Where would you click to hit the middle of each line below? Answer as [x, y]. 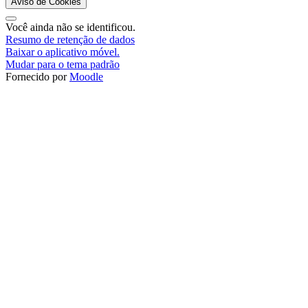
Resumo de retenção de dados [70, 39]
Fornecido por [37, 76]
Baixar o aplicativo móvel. [63, 52]
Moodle [86, 76]
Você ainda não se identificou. [70, 27]
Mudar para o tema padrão [63, 64]
